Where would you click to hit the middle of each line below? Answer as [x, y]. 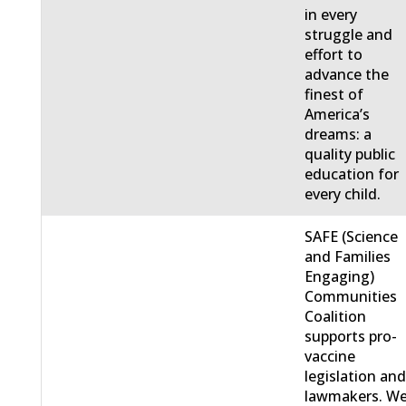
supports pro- [351, 337]
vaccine [330, 357]
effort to [334, 55]
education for [352, 174]
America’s [338, 115]
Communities [351, 297]
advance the [347, 75]
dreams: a [338, 135]
